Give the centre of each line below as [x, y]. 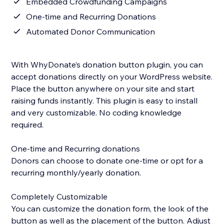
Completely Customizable [59, 197]
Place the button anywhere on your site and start [103, 89]
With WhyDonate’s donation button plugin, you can [107, 65]
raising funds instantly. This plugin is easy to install [104, 101]
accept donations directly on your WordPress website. [112, 77]
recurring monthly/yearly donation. [76, 173]
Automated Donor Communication [91, 32]
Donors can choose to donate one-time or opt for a [107, 161]
